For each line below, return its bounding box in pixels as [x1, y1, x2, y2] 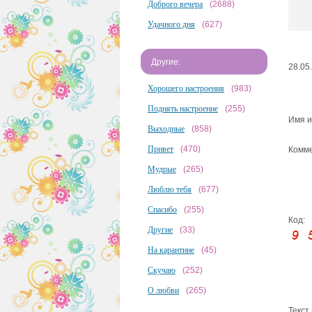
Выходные [148, 124, 185, 134]
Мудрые [148, 164, 176, 174]
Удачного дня [148, 19, 195, 29]
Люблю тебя [148, 185, 192, 194]
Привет [148, 144, 173, 154]
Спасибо [148, 205, 177, 214]
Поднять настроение [148, 104, 218, 114]
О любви [148, 286, 179, 295]
